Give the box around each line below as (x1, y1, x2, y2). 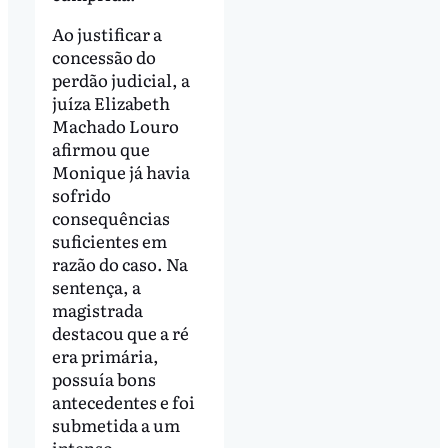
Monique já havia (51, 159, 190, 185)
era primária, (51, 343, 159, 369)
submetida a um (51, 412, 180, 438)
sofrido (51, 182, 111, 208)
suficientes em (51, 228, 167, 254)
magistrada (51, 297, 143, 323)
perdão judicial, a (51, 67, 190, 93)
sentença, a (51, 274, 141, 300)
